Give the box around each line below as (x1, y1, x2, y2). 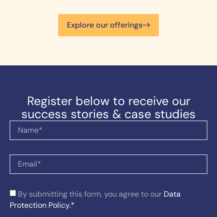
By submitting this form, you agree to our (18, 188, 164, 199)
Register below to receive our (27, 93, 190, 109)
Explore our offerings (67, 19, 142, 30)
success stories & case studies (21, 106, 196, 122)
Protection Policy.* (10, 200, 75, 210)
